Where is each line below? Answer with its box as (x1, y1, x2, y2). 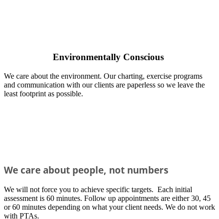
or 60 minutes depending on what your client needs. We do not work (4, 203, 215, 211)
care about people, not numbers (21, 164, 168, 176)
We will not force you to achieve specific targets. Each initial (4, 185, 192, 194)
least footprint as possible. (4, 89, 83, 98)
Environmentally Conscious (53, 51, 164, 62)
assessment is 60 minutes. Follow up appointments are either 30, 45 (4, 194, 211, 202)
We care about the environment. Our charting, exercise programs (4, 71, 202, 80)
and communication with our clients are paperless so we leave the (4, 80, 205, 89)
